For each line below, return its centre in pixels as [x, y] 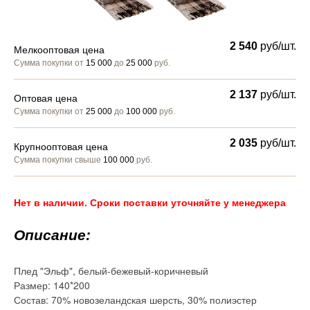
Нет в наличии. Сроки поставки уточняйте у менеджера [150, 202]
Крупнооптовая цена [61, 146]
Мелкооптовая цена [59, 49]
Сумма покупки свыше [58, 159]
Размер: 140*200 [52, 285]
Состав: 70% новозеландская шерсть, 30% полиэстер [135, 299]
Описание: [52, 235]
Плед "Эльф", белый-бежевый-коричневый [111, 270]
